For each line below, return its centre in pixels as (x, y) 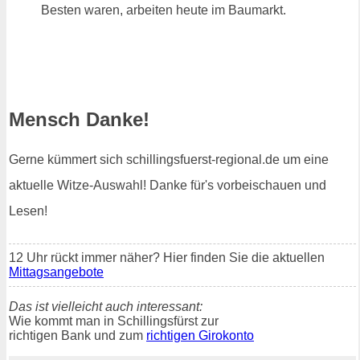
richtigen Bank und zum (78, 336)
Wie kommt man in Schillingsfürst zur (114, 321)
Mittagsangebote (56, 272)
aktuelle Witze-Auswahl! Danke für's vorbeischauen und (168, 186)
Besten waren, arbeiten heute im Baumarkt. (164, 10)
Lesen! (28, 211)
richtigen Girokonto (200, 336)
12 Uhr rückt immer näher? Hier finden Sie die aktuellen (167, 258)
